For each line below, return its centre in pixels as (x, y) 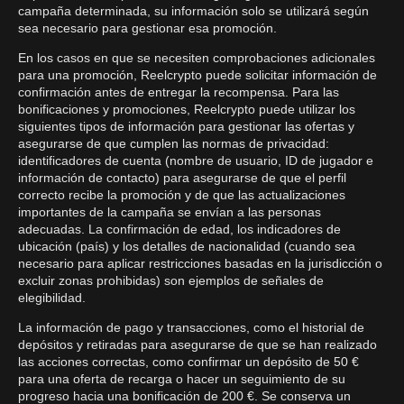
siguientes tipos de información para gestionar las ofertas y (186, 126)
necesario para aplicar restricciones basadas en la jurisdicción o (200, 263)
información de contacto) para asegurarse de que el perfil (182, 178)
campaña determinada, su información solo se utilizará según (193, 11)
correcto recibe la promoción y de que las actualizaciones (182, 195)
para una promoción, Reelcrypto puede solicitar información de (197, 75)
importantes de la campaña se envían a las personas (170, 212)
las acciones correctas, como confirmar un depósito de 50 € (188, 362)
